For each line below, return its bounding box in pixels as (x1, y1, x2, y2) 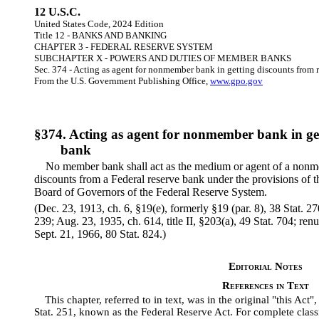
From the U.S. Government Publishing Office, (34, 75, 210, 86)
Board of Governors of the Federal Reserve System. (34, 186, 267, 199)
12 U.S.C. (34, 6, 80, 18)
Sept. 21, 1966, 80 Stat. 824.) (34, 228, 166, 241)
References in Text (222, 280, 309, 292)
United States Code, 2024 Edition (34, 19, 164, 29)
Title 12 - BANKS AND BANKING (34, 30, 167, 41)
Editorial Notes (229, 261, 303, 273)
